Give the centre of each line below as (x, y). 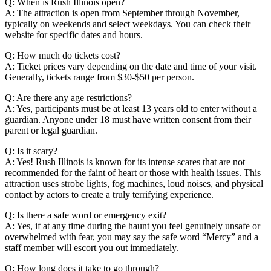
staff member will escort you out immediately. (92, 248)
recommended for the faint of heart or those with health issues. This (133, 173)
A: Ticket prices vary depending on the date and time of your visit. (131, 67)
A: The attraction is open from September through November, (122, 13)
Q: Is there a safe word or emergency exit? (86, 215)
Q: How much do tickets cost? (63, 56)
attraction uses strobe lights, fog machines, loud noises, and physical (134, 184)
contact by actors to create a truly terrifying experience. (109, 195)
